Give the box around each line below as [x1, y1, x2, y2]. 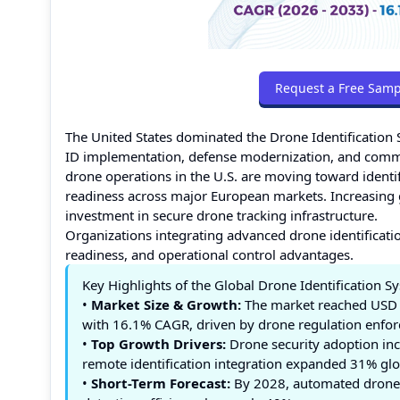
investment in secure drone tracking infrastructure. [65, 206, 378, 224]
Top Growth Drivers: [91, 335, 226, 353]
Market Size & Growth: [91, 296, 241, 313]
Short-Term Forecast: [91, 374, 230, 392]
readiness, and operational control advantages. [65, 246, 354, 263]
